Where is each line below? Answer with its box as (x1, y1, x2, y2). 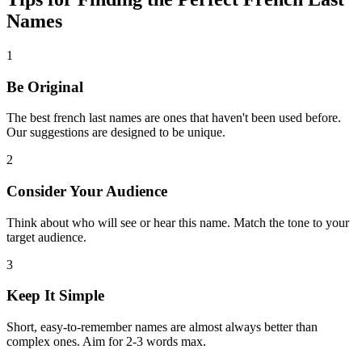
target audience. (6, 229, 86, 244)
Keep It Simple (6, 287, 104, 305)
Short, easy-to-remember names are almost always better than (6, 320, 318, 335)
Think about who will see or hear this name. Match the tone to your (6, 215, 349, 229)
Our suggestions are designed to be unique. (6, 125, 225, 140)
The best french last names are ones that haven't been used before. (6, 111, 341, 125)
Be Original (6, 78, 83, 95)
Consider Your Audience (6, 182, 167, 200)
